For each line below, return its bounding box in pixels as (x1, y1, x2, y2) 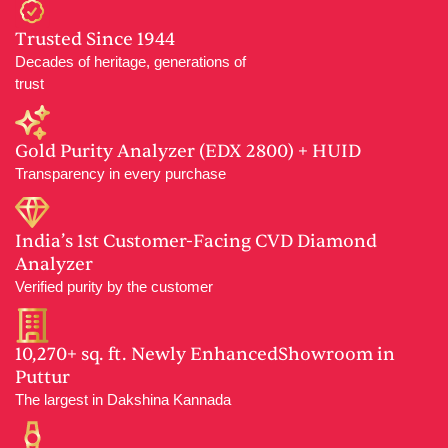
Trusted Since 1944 (15, 28, 175, 52)
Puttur (15, 366, 70, 390)
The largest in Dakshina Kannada (15, 391, 231, 409)
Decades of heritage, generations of (15, 53, 246, 71)
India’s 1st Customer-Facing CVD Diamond (15, 230, 377, 254)
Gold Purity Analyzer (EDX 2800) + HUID (15, 140, 361, 164)
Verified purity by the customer (15, 278, 213, 296)
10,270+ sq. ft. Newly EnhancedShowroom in (15, 343, 395, 367)
